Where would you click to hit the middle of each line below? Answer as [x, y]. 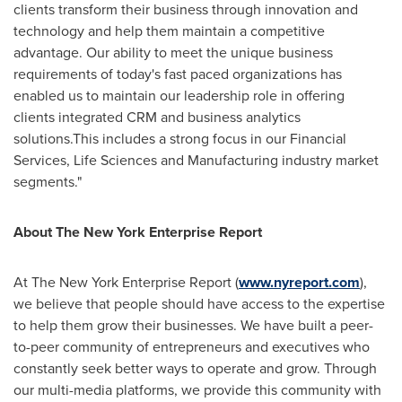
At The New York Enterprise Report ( [126, 282]
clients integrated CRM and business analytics [157, 117]
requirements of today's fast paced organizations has [178, 74]
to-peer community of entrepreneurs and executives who [192, 347]
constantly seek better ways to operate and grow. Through [195, 368]
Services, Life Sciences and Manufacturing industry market [196, 160]
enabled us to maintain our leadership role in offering [179, 96]
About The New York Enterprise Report [138, 232]
